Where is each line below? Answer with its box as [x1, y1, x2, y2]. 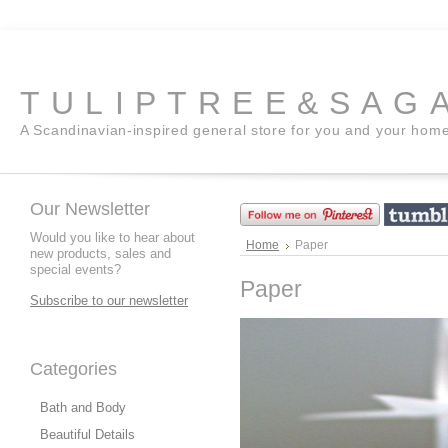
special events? [30, 262, 121, 277]
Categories [30, 359, 117, 379]
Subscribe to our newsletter [30, 293, 188, 308]
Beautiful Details [40, 427, 135, 442]
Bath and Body [40, 400, 126, 415]
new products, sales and [30, 246, 171, 261]
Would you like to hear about [30, 230, 195, 245]
